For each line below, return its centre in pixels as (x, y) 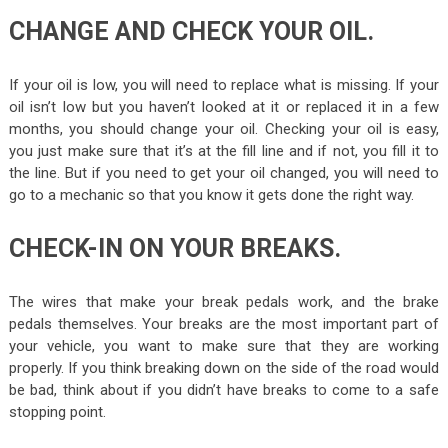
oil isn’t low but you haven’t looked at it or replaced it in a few (224, 107)
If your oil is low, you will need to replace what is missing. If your (224, 85)
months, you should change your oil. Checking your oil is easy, (224, 129)
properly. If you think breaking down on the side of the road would (224, 368)
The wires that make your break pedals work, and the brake (224, 302)
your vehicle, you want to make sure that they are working (224, 346)
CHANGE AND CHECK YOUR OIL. (191, 32)
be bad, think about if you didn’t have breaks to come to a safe (224, 390)
